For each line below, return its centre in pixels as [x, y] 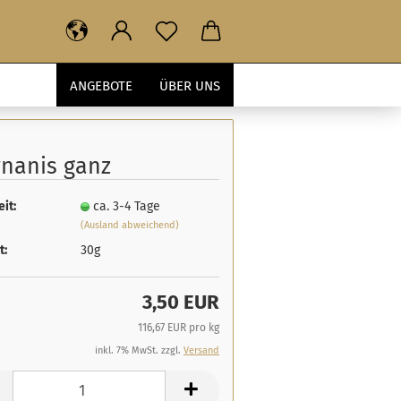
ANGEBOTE [101, 86]
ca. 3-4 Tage [127, 206]
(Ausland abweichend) [130, 225]
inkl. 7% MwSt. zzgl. [139, 350]
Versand [201, 350]
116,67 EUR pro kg [179, 328]
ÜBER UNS [190, 86]
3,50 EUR [181, 302]
